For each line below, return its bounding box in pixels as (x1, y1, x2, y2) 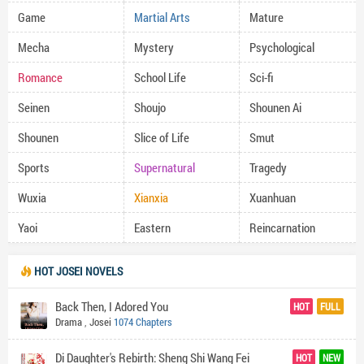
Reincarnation (249, 219, 316, 236)
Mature (249, 9, 284, 25)
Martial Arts (133, 9, 190, 25)
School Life (133, 69, 186, 85)
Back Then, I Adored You (55, 298, 168, 314)
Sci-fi (249, 69, 275, 85)
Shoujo (133, 99, 166, 115)
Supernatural (133, 159, 195, 175)
